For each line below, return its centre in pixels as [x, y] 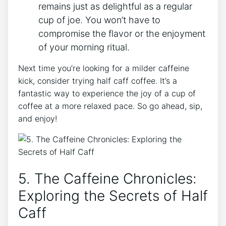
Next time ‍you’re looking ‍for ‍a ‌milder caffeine [104, 68]
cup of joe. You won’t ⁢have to [99, 20]
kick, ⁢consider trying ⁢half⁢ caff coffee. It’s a [98, 80]
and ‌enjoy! [38, 118]
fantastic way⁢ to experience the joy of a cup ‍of [107, 93]
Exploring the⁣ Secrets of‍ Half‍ [113, 195]
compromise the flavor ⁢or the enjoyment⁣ [122, 33]
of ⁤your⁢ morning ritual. [84, 47]
